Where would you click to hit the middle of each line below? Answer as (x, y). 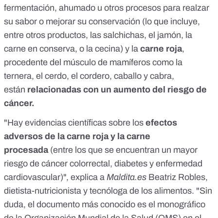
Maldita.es (127, 177)
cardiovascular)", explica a (55, 177)
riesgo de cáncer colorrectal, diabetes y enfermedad (103, 164)
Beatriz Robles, (178, 177)
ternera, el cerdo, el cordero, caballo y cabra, (89, 76)
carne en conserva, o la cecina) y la (72, 49)
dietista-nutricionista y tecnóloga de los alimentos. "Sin (108, 191)
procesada (26, 150)
